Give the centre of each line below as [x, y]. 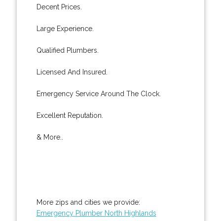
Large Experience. [65, 28]
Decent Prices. [59, 7]
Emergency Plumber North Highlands [96, 213]
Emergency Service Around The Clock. [98, 93]
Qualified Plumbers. [67, 50]
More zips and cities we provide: [88, 202]
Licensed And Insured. [72, 72]
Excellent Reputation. [70, 115]
